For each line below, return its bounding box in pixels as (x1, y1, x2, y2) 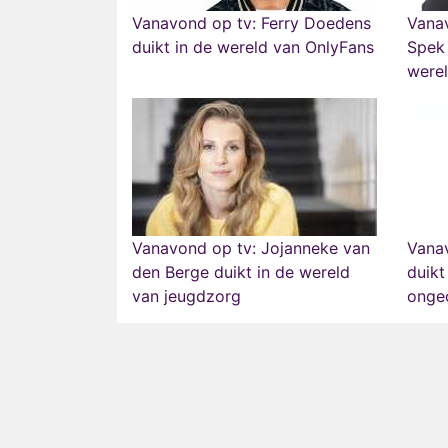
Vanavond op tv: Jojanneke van (132, 238, 370, 258)
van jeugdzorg (132, 286, 241, 306)
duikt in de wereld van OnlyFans (132, 37, 374, 57)
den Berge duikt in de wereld (132, 262, 350, 282)
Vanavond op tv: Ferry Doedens (132, 13, 371, 33)
